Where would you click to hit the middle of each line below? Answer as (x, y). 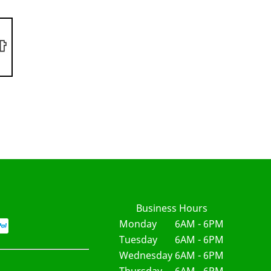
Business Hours (171, 208)
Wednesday (146, 255)
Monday (138, 224)
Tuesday (139, 239)
